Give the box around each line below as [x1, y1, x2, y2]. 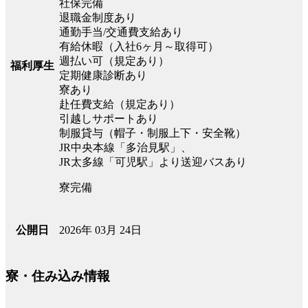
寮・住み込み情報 [5, 269, 110, 284]
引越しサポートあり [59, 112, 158, 124]
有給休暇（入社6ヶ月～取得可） [59, 40, 219, 52]
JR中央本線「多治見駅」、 [59, 141, 192, 153]
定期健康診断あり [59, 69, 147, 81]
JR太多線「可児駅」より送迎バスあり [59, 155, 247, 168]
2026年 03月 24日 [59, 223, 142, 236]
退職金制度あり [59, 11, 136, 23]
